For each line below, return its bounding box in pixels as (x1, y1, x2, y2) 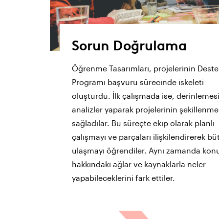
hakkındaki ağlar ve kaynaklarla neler (72, 159, 206, 169)
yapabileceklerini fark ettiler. (72, 173, 175, 183)
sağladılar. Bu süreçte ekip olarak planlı (72, 118, 215, 128)
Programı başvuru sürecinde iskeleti (72, 77, 204, 87)
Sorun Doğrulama (72, 35, 187, 55)
